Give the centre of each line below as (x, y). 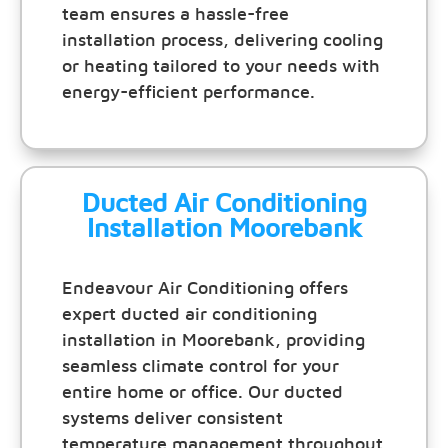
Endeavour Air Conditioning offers (205, 288)
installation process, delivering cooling (222, 41)
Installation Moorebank (224, 229)
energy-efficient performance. (188, 93)
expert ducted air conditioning (189, 314)
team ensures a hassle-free (175, 15)
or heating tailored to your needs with (221, 67)
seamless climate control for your (200, 366)
